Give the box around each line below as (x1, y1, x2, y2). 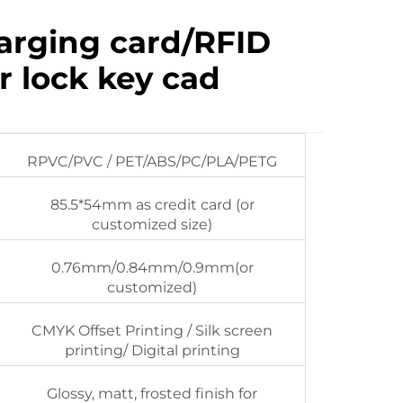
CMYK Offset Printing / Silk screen (31, 322, 273, 339)
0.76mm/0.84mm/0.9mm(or (50, 259, 254, 276)
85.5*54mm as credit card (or (49, 196, 255, 213)
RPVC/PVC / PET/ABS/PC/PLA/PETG (27, 153, 278, 170)
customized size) (92, 216, 213, 233)
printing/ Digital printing (64, 342, 240, 359)
